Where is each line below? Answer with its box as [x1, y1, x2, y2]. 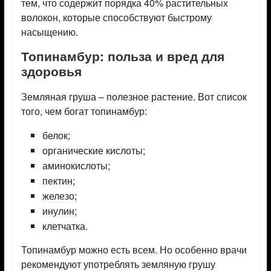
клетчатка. [42, 219, 88, 233]
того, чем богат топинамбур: [21, 104, 147, 119]
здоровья [21, 62, 82, 80]
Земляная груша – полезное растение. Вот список [21, 90, 247, 104]
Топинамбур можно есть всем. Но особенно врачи [21, 243, 247, 257]
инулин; [42, 204, 77, 218]
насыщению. [21, 25, 78, 39]
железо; [42, 189, 77, 203]
